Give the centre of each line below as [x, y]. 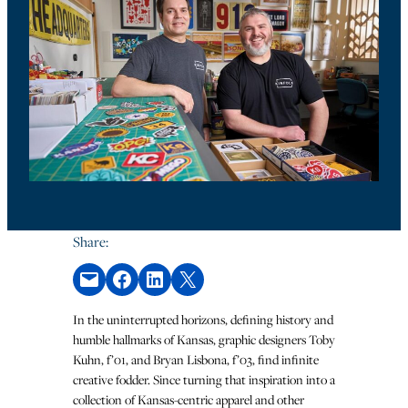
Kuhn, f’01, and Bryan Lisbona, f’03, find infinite [196, 360]
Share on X [183, 278]
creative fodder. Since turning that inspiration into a [204, 380]
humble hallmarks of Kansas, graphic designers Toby [204, 340]
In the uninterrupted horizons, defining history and [203, 320]
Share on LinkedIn [148, 278]
